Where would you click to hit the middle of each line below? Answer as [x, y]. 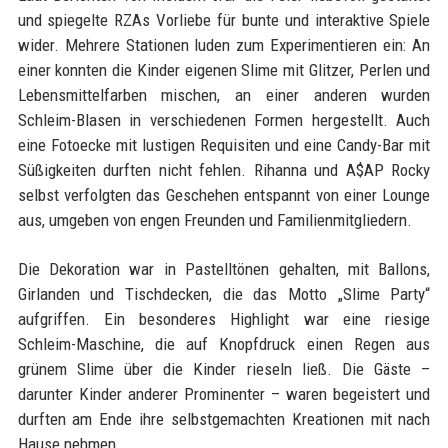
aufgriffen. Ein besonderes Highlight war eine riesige [224, 319]
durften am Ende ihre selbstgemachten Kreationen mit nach [224, 419]
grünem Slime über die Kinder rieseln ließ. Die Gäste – [224, 369]
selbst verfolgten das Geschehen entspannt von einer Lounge [224, 195]
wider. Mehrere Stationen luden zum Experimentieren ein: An [224, 45]
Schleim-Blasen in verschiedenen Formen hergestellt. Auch [224, 120]
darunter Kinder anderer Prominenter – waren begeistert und [224, 394]
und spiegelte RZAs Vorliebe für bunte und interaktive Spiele [224, 20]
